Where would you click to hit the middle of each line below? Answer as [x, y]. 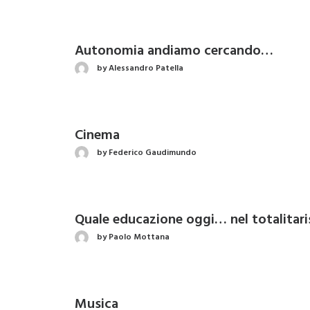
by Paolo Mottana [133, 237]
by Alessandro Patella [140, 68]
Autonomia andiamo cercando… [174, 51]
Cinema [97, 136]
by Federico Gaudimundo [147, 153]
